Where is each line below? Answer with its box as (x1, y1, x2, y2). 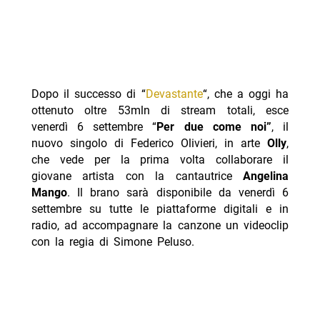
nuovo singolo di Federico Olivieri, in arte (31, 136, 261, 151)
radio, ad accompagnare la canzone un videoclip (31, 219, 289, 233)
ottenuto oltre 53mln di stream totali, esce (31, 104, 289, 118)
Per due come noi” (156, 120, 271, 134)
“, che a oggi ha (202, 87, 289, 101)
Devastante (145, 87, 203, 101)
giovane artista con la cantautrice (31, 169, 244, 184)
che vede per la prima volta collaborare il (31, 153, 289, 167)
